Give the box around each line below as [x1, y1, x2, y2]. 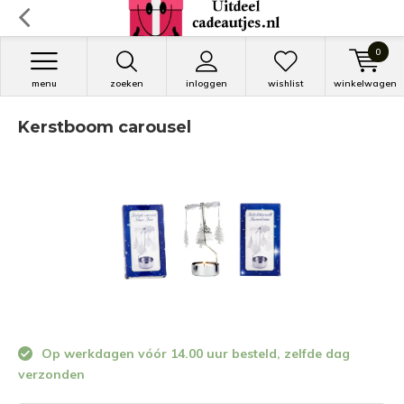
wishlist [267, 78, 304, 89]
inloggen [185, 78, 227, 89]
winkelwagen [333, 78, 397, 89]
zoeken [110, 78, 143, 89]
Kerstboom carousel [18, 117, 191, 137]
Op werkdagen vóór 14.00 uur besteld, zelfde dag [38, 345, 350, 362]
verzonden [18, 366, 85, 382]
